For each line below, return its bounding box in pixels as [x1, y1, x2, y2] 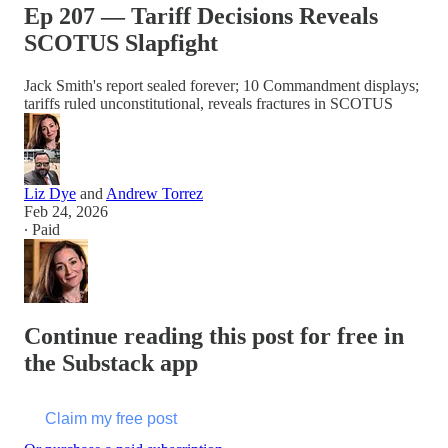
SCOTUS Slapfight [24, 29, 218, 56]
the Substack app [24, 349, 198, 376]
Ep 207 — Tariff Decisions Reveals [24, 2, 378, 29]
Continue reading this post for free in [24, 322, 404, 349]
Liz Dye [24, 184, 76, 202]
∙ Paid [24, 220, 60, 238]
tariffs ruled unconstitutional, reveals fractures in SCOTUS [24, 94, 393, 112]
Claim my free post [45, 409, 177, 427]
